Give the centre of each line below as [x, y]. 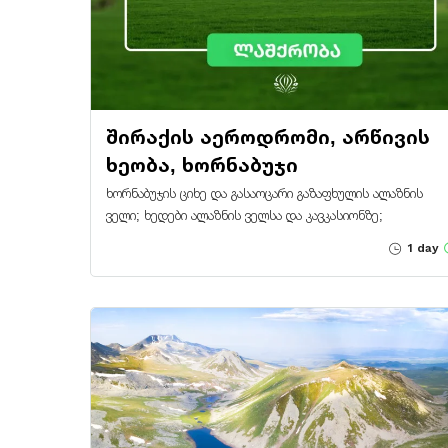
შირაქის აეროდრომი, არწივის [268, 136]
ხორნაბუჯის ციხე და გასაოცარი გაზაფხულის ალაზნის [264, 193]
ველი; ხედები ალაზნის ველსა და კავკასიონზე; [244, 215]
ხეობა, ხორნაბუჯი [202, 164]
